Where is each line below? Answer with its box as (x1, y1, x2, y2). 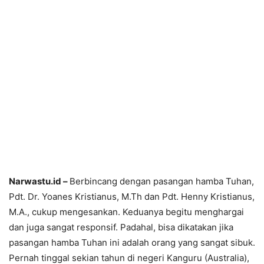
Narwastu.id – (9, 176, 70, 187)
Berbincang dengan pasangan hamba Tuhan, (70, 176, 254, 187)
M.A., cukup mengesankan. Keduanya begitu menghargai (9, 206, 244, 218)
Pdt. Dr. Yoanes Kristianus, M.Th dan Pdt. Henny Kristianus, (9, 191, 255, 203)
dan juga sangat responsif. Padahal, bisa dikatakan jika (9, 222, 233, 233)
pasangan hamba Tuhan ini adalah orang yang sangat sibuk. (9, 237, 255, 249)
